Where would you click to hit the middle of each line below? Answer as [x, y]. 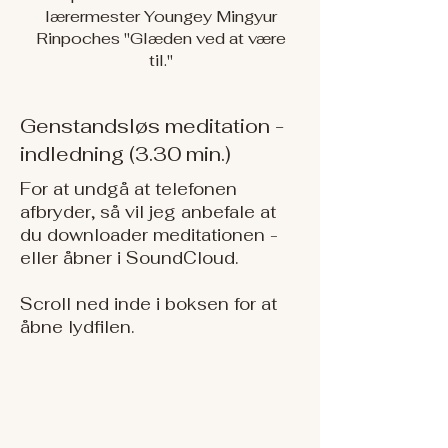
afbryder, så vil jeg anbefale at [148, 212]
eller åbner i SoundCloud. [129, 258]
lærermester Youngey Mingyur [160, 16]
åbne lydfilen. [77, 327]
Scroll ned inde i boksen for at [148, 304]
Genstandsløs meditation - [152, 126]
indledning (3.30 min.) [125, 154]
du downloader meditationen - [149, 235]
